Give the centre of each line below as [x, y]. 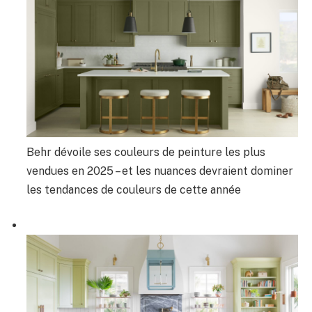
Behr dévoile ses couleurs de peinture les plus [146, 152]
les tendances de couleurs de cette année [134, 189]
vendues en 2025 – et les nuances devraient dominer [160, 171]
